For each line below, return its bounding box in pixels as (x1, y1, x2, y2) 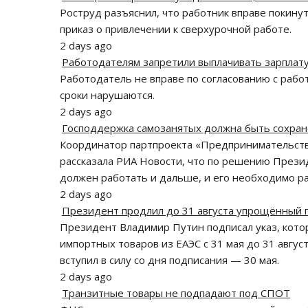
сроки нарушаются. (60, 88, 155, 102)
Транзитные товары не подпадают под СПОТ (62, 286, 290, 300)
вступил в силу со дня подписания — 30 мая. (60, 253, 279, 267)
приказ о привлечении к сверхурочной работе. (60, 22, 291, 36)
